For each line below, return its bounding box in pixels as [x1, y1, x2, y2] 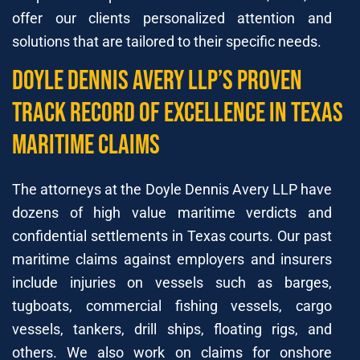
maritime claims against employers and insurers [12, 250, 332, 268]
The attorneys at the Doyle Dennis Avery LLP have [12, 180, 332, 198]
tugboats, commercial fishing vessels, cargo [12, 297, 332, 314]
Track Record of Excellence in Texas [12, 96, 343, 129]
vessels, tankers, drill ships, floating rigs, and [12, 320, 332, 337]
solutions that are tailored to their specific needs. [12, 32, 321, 50]
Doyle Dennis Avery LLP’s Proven [12, 63, 302, 97]
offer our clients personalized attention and [12, 9, 332, 27]
